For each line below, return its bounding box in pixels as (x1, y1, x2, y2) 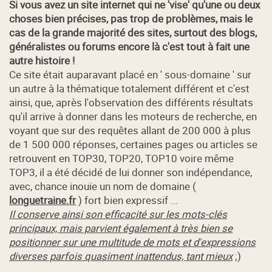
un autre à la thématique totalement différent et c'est (9, 81, 250, 95)
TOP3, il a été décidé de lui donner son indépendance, (9, 165, 253, 179)
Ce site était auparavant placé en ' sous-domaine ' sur (9, 67, 252, 81)
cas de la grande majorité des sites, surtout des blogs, (9, 25, 257, 39)
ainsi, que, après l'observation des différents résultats (9, 95, 254, 109)
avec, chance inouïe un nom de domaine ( (9, 178, 197, 193)
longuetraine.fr (9, 192, 76, 207)
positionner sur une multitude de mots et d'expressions (9, 234, 256, 249)
